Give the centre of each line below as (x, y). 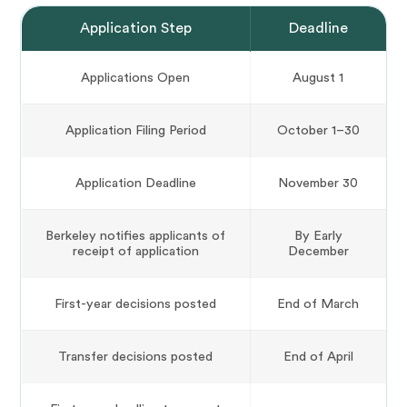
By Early (318, 236)
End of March (318, 304)
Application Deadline (135, 184)
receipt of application (135, 252)
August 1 (318, 78)
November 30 (318, 184)
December (318, 252)
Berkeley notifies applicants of (135, 236)
